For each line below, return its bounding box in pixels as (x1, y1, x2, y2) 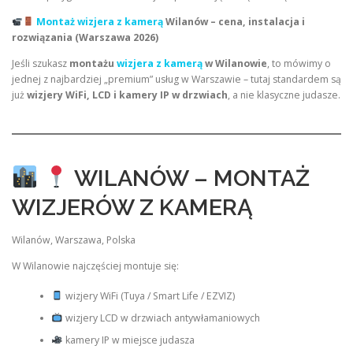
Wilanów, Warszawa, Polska (12, 232, 136, 247)
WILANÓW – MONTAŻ (69, 164, 310, 191)
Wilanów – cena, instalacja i (162, 14, 305, 28)
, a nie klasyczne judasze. (228, 88, 340, 102)
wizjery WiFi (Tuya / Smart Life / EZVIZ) (62, 289, 235, 303)
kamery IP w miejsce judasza (62, 333, 195, 347)
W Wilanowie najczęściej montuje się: (12, 258, 179, 273)
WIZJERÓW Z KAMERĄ (12, 193, 252, 221)
